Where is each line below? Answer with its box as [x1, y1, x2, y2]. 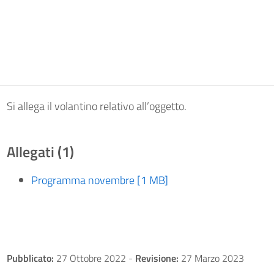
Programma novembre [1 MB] [31, 172, 168, 188]
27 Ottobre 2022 [53, 251, 128, 265]
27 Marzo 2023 [178, 251, 244, 265]
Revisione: [135, 251, 179, 265]
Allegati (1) [6, 141, 74, 163]
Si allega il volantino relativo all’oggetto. [6, 98, 187, 114]
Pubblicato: [6, 251, 54, 265]
